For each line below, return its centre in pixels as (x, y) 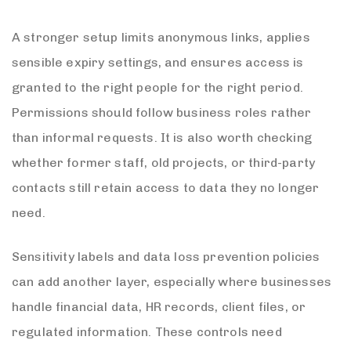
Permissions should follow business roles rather (162, 112)
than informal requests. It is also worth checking (162, 137)
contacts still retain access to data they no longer (166, 187)
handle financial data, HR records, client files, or (159, 306)
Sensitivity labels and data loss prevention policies (166, 256)
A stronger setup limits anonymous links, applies (161, 37)
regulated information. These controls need (147, 331)
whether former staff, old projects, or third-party (164, 162)
